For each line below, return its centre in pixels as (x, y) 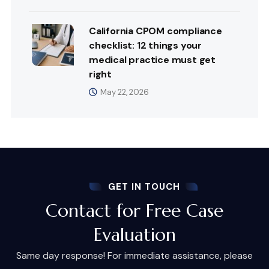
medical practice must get (153, 59)
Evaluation (134, 234)
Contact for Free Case (134, 210)
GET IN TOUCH (144, 186)
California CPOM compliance (156, 31)
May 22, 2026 (125, 92)
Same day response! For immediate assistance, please (134, 255)
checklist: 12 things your (146, 45)
